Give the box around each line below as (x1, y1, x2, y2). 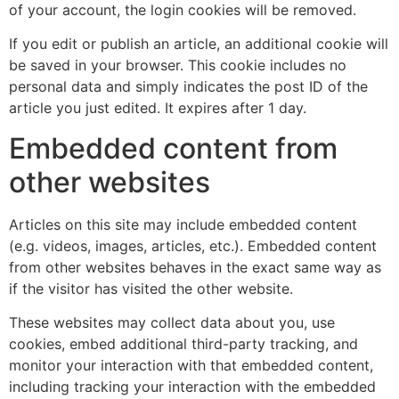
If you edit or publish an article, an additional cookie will (9, 35, 388, 53)
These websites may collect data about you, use (9, 313, 335, 332)
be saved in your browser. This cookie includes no (9, 56, 346, 75)
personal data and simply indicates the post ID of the (9, 77, 368, 96)
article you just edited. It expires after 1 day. (9, 99, 306, 118)
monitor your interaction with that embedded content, (9, 356, 373, 375)
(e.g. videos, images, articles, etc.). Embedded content (9, 236, 377, 255)
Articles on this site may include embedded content (9, 215, 357, 233)
